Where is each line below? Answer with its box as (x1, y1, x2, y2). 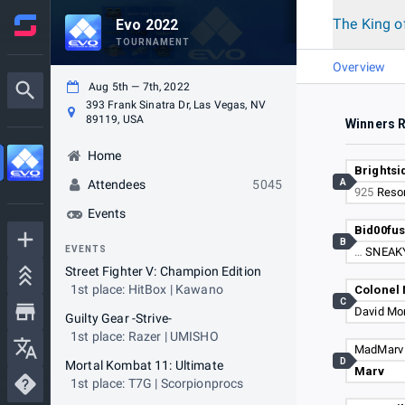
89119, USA (85, 113, 145, 126)
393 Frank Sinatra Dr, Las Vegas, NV (85, 99, 266, 111)
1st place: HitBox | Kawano (71, 282, 223, 297)
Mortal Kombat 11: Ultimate (65, 358, 223, 372)
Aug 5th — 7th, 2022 (89, 80, 190, 93)
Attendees (87, 177, 146, 192)
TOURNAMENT (116, 37, 190, 47)
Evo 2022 (116, 16, 179, 33)
